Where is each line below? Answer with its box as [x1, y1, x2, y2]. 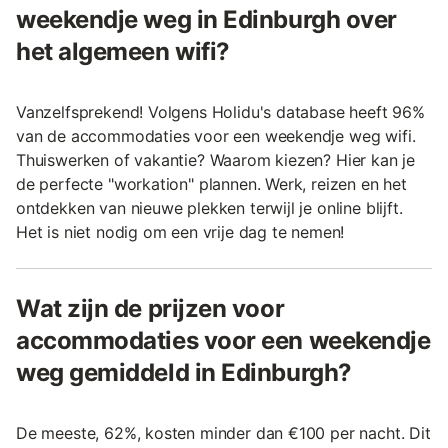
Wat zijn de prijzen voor [16, 294, 285, 323]
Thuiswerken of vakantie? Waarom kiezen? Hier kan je [16, 150, 416, 170]
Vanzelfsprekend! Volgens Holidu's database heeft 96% [16, 102, 425, 122]
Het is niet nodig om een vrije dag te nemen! [16, 222, 345, 242]
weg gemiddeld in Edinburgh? [16, 358, 352, 387]
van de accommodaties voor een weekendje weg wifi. [16, 126, 416, 146]
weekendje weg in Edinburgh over [16, 5, 397, 34]
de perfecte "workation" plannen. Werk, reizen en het [16, 174, 407, 194]
